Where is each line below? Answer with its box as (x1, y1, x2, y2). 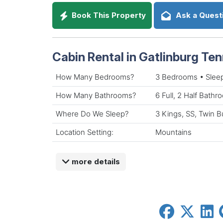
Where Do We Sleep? (56, 109, 128, 118)
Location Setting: (56, 127, 113, 137)
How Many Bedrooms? (56, 72, 134, 82)
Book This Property (70, 10, 146, 20)
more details (69, 156, 120, 166)
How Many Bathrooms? (56, 90, 136, 100)
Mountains (155, 127, 192, 137)
